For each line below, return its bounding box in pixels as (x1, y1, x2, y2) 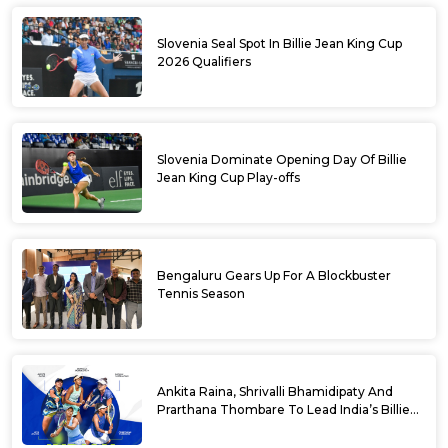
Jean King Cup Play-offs (157, 170, 300, 186)
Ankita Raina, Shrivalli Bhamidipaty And (157, 384, 393, 400)
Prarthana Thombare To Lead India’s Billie (157, 402, 410, 418)
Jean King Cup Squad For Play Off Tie (157, 420, 382, 436)
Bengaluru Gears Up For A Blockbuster (157, 268, 391, 284)
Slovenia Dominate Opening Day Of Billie (157, 152, 407, 168)
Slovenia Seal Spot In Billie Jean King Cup (157, 36, 402, 52)
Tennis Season (157, 286, 245, 302)
